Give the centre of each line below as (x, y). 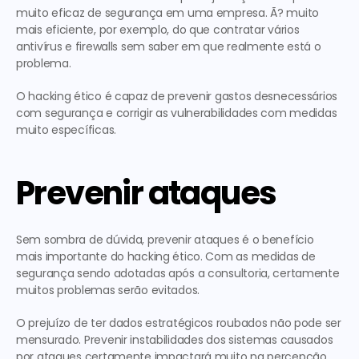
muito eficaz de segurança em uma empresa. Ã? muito (168, 13)
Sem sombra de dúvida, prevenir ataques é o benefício (165, 240)
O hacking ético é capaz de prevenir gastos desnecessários (177, 96)
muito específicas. (66, 130)
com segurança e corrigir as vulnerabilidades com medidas (177, 113)
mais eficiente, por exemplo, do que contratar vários (158, 30)
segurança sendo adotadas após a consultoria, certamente (178, 273)
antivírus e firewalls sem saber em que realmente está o (169, 46)
